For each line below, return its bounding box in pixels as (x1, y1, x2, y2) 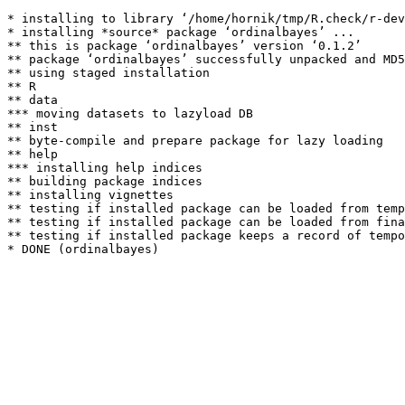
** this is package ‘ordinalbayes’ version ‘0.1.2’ (7, 39, 362, 52)
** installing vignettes (7, 188, 174, 202)
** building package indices (7, 174, 202, 188)
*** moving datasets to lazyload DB (7, 107, 253, 120)
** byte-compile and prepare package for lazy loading (7, 134, 383, 147)
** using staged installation (7, 66, 210, 80)
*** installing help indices (7, 161, 202, 174)
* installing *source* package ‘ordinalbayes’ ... (7, 25, 354, 39)
